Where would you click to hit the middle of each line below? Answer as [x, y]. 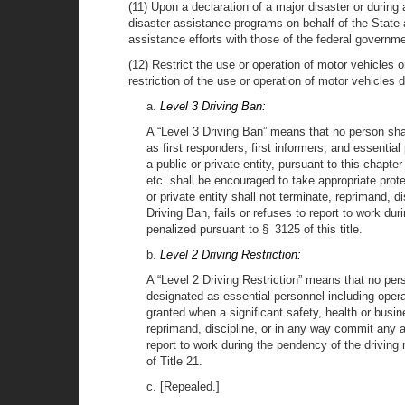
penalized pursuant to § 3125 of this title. [254, 229]
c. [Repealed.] [183, 386]
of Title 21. [174, 361]
